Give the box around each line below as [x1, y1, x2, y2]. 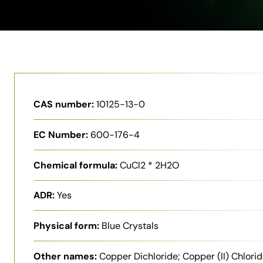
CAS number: [33, 98, 94, 110]
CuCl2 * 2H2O [120, 159, 179, 171]
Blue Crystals [102, 220, 159, 232]
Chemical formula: [33, 159, 117, 171]
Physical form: [33, 220, 99, 232]
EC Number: [33, 128, 88, 141]
